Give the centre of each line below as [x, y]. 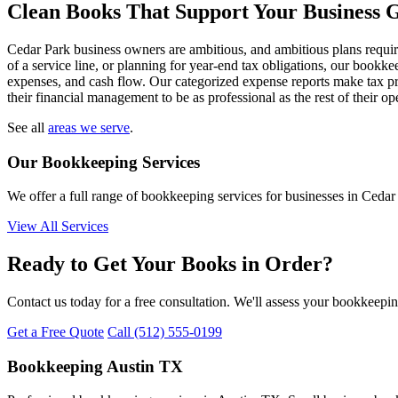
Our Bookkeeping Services [103, 162]
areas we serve [89, 127]
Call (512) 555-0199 [165, 332]
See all [28, 127]
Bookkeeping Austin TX [95, 366]
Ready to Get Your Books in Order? [170, 264]
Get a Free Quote [56, 332]
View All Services [58, 227]
